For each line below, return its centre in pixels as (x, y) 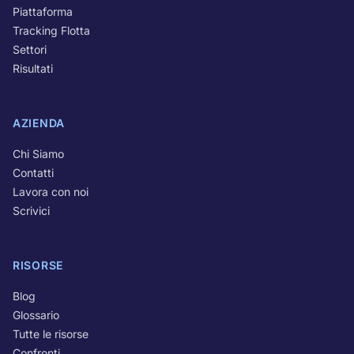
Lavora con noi (51, 192)
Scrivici (31, 211)
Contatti (33, 173)
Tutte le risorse (51, 334)
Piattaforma (43, 11)
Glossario (36, 315)
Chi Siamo (38, 154)
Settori (30, 49)
